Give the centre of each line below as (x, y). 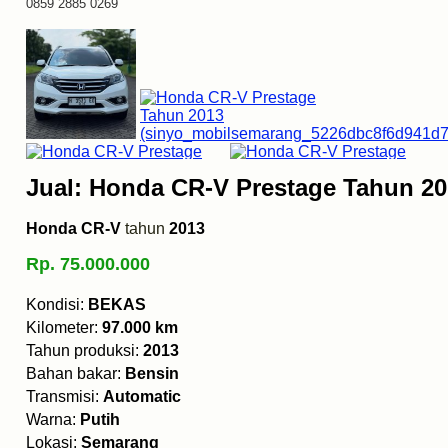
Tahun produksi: (84, 351)
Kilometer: (64, 328)
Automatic (142, 397)
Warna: (53, 420)
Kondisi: (57, 305)
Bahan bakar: (75, 374)
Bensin (152, 374)
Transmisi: (64, 397)
